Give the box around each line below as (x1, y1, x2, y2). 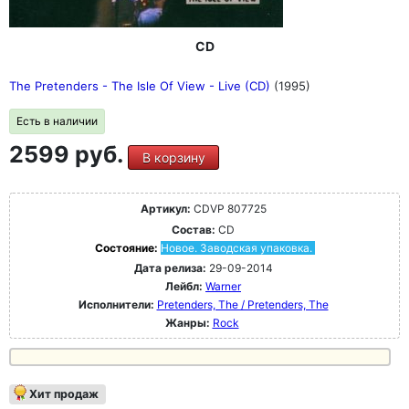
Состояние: (94, 241, 161, 256)
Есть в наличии (16, 114, 98, 129)
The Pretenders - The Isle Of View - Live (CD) (9, 79, 274, 94)
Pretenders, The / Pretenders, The (156, 298, 329, 312)
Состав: (172, 223, 215, 237)
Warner (205, 279, 241, 294)
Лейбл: (165, 279, 203, 294)
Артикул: (140, 202, 191, 216)
